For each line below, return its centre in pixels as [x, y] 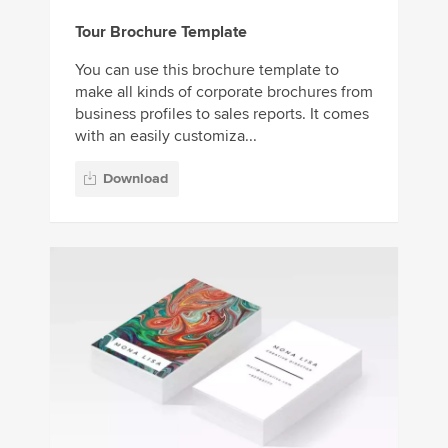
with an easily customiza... [166, 136]
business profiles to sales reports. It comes [222, 114]
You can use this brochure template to [207, 70]
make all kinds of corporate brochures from [224, 92]
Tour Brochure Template [161, 32]
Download [135, 179]
